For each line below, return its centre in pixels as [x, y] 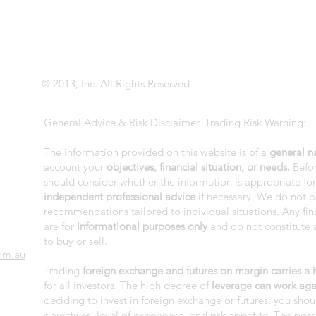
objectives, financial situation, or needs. [198, 167]
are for [60, 226]
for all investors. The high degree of [128, 285]
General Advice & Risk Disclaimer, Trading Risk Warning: [175, 122]
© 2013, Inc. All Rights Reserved [116, 84]
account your [75, 167]
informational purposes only [142, 226]
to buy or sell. [75, 241]
